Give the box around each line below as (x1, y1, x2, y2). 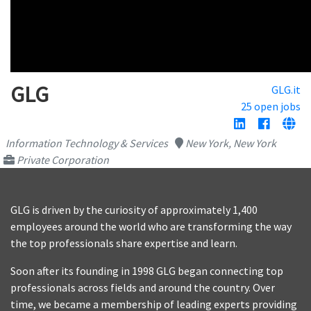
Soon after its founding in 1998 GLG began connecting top (10, 264, 283, 278)
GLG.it (271, 83, 301, 97)
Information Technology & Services (3, 136, 168, 151)
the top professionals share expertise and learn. (10, 236, 237, 251)
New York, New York (183, 136, 276, 151)
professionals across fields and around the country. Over (10, 280, 275, 295)
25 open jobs (241, 99, 301, 114)
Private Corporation (15, 153, 109, 167)
